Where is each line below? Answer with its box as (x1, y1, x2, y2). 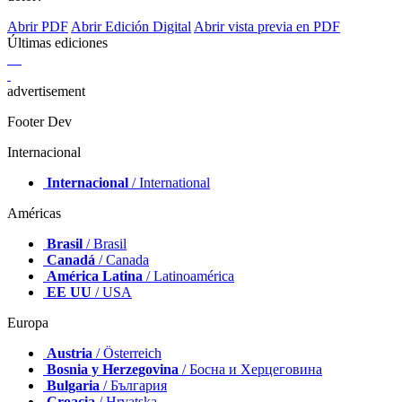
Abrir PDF (7, 19, 68, 35)
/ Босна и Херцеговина (179, 362, 322, 378)
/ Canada (95, 252, 149, 268)
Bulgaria (47, 378, 100, 394)
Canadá (47, 252, 95, 268)
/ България (100, 378, 167, 394)
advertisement (7, 83, 85, 100)
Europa (7, 315, 48, 331)
